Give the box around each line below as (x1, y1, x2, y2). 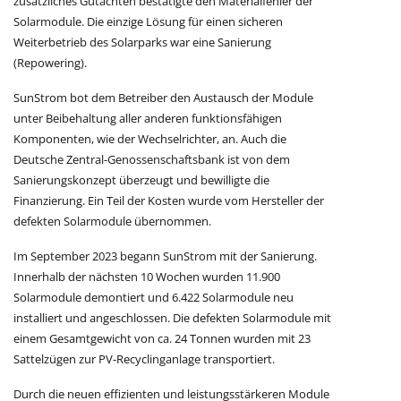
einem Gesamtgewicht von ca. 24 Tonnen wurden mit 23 (13, 330, 311, 347)
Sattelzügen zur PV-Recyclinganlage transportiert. (13, 351, 275, 368)
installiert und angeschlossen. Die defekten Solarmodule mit (13, 310, 331, 327)
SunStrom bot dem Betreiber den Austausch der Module (13, 90, 313, 107)
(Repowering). (13, 55, 87, 72)
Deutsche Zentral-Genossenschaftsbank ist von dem (13, 151, 290, 168)
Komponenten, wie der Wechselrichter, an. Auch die (13, 131, 286, 148)
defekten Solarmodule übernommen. (13, 213, 211, 230)
